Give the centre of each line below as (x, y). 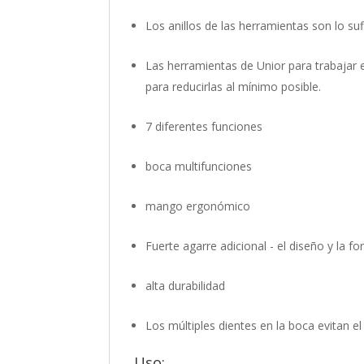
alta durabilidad (186, 286)
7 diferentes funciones (204, 127)
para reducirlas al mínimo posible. (234, 87)
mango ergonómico (198, 206)
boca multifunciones (199, 167)
